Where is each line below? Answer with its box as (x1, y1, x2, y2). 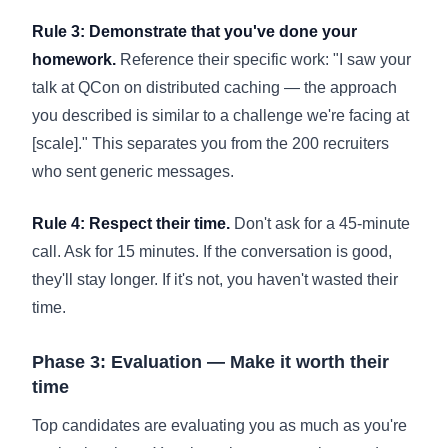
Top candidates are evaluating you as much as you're (32, 416, 407, 434)
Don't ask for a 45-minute (230, 214, 410, 232)
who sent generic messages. (32, 162, 234, 180)
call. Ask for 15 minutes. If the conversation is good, (32, 242, 392, 260)
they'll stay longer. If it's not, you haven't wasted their (32, 270, 398, 288)
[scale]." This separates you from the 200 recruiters (32, 134, 389, 152)
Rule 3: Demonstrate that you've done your (32, 22, 357, 40)
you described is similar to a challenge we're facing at (32, 106, 409, 124)
